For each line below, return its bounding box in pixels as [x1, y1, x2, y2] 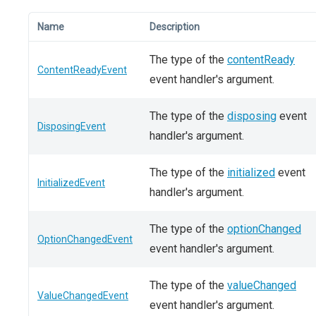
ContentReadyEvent [37, 64, 127, 75]
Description [150, 21, 200, 32]
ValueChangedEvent [37, 290, 128, 301]
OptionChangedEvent [37, 233, 133, 245]
